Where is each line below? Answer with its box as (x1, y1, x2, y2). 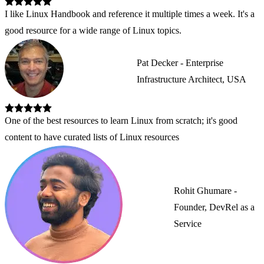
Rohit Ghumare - (173, 185, 237, 196)
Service (173, 218, 202, 229)
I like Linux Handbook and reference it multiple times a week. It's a (5, 9, 255, 19)
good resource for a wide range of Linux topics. (5, 25, 181, 36)
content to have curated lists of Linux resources (5, 132, 179, 143)
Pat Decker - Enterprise (137, 57, 223, 68)
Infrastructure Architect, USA (137, 74, 246, 84)
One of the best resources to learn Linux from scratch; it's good (5, 115, 237, 126)
